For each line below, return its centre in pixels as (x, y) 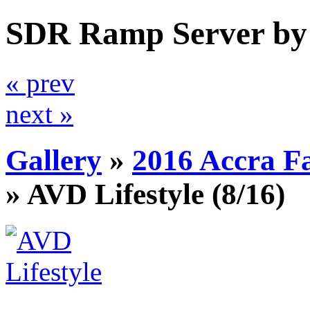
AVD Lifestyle (116, 194)
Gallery (54, 160)
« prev (40, 82)
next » (39, 113)
